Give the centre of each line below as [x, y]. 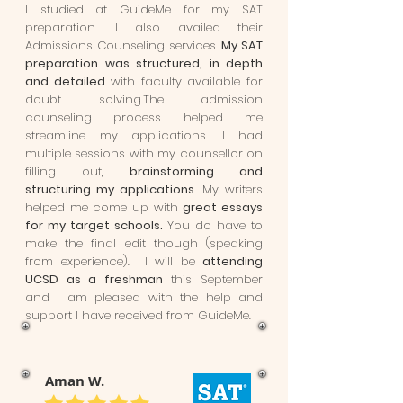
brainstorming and [196, 171]
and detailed [65, 81]
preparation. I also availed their [144, 27]
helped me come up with [104, 207]
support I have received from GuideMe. [138, 315]
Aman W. [75, 381]
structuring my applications [110, 189]
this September [213, 279]
